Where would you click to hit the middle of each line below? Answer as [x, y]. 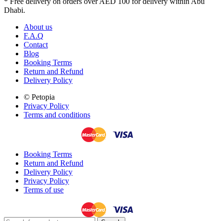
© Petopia [39, 97]
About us [38, 27]
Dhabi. [15, 10]
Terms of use [44, 189]
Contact [36, 44]
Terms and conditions [57, 114]
